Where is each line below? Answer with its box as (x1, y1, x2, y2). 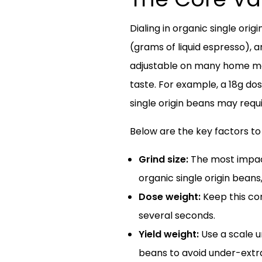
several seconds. (139, 209, 215, 222)
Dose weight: (139, 190, 201, 204)
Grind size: (139, 153, 188, 166)
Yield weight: (139, 227, 199, 241)
